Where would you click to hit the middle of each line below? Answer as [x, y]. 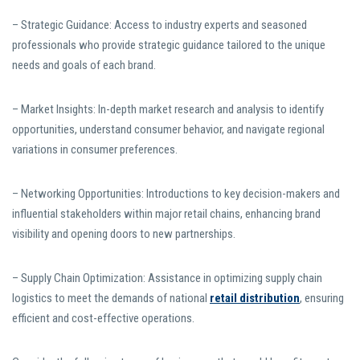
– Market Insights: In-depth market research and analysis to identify [168, 110]
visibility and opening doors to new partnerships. [124, 234]
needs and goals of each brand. [84, 65]
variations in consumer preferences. [95, 150]
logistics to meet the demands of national [111, 299]
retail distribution [255, 299]
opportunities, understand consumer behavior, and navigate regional [168, 130]
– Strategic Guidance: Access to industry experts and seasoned [160, 25]
